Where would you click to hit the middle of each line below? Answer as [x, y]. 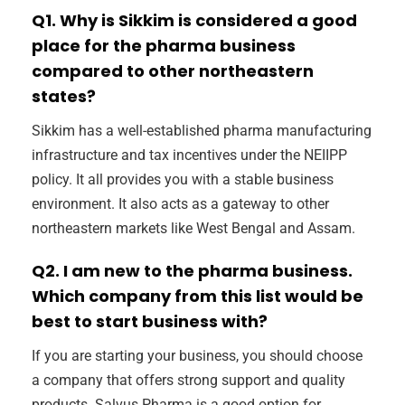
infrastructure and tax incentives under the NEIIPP [189, 155]
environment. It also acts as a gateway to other [180, 204]
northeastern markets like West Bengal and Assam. [193, 229]
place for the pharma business [164, 46]
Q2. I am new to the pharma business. [192, 271]
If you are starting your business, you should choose [197, 356]
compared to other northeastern [173, 71]
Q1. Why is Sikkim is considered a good [194, 21]
